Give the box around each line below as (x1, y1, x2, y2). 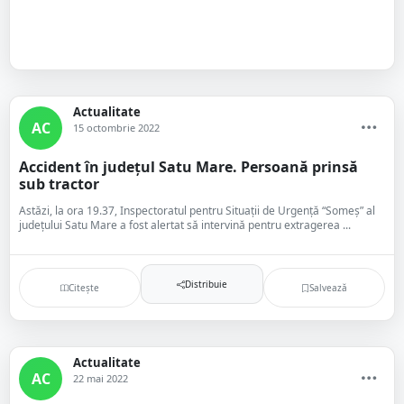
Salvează (308, 280, 347, 294)
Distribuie (184, 277, 227, 290)
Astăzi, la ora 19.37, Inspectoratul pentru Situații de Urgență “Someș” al (19, 203, 375, 218)
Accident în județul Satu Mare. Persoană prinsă (19, 157, 358, 177)
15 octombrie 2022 (73, 121, 160, 134)
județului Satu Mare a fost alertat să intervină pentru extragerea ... (19, 217, 351, 233)
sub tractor (19, 174, 99, 194)
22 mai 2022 (73, 372, 128, 385)
